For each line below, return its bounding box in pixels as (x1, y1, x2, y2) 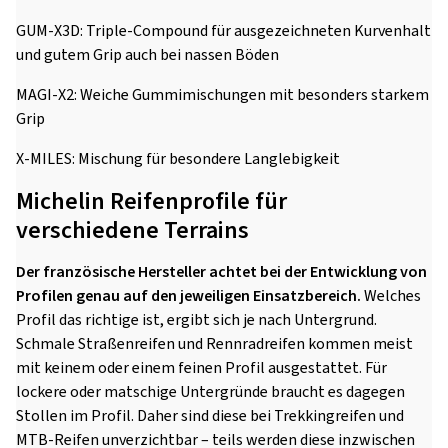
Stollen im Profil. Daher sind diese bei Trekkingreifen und (16, 405, 404, 427)
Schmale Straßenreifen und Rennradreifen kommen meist (16, 333, 413, 355)
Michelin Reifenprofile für (16, 184, 287, 219)
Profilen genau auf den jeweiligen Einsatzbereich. (16, 285, 361, 307)
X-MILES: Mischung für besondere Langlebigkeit (16, 148, 340, 170)
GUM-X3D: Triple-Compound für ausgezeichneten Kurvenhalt (16, 20, 431, 42)
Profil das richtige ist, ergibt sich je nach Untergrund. (16, 309, 377, 331)
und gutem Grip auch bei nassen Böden (16, 44, 279, 66)
